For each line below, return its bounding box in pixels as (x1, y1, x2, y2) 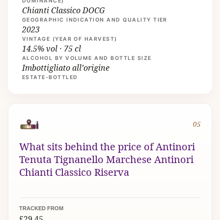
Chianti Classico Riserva (19, 165, 129, 179)
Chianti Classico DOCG (22, 5, 105, 16)
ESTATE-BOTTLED (22, 74, 78, 81)
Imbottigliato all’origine (22, 62, 110, 74)
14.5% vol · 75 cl (22, 43, 81, 55)
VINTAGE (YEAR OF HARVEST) (22, 36, 117, 43)
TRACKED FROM (19, 205, 63, 211)
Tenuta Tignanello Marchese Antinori (19, 152, 193, 166)
